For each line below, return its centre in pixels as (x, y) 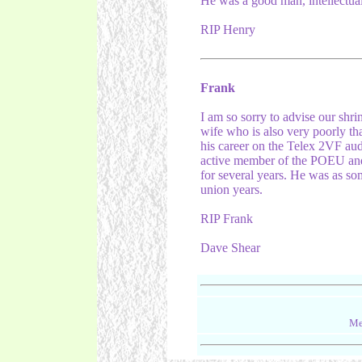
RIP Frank (226, 219)
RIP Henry (227, 29)
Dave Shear (230, 248)
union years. (231, 189)
